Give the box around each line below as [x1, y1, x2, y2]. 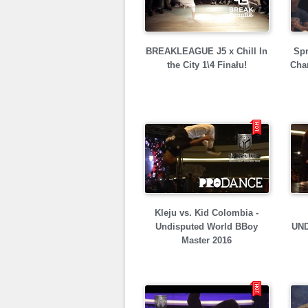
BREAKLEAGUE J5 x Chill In [146, 46, 267, 56]
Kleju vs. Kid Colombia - [155, 208, 258, 218]
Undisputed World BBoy [155, 221, 258, 232]
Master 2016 [181, 235, 232, 245]
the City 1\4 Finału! [166, 60, 247, 70]
